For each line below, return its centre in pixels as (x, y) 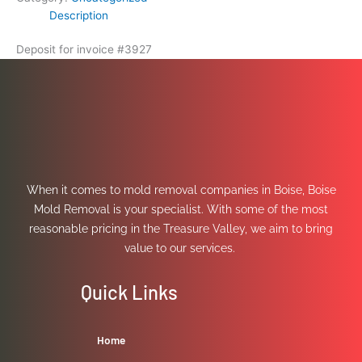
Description (79, 15)
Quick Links (129, 293)
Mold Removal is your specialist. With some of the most (181, 209)
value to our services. (181, 248)
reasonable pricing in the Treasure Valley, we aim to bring (181, 228)
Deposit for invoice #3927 (84, 50)
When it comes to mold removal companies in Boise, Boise (181, 189)
